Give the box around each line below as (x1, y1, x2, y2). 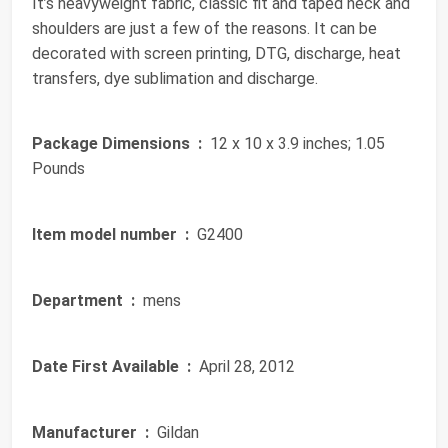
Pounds (32, 159, 85, 179)
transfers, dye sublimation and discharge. (32, 69, 318, 89)
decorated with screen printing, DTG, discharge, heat (32, 44, 401, 64)
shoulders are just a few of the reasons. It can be (32, 19, 377, 39)
